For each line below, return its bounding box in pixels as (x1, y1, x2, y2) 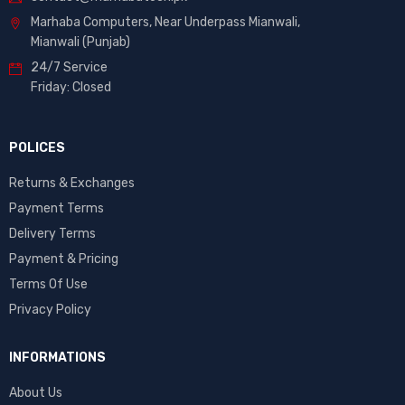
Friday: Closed (31, 80, 111, 96)
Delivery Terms (9, 226, 96, 242)
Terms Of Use (9, 277, 88, 293)
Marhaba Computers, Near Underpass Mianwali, (31, 14, 300, 31)
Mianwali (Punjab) (31, 34, 130, 51)
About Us (9, 385, 62, 401)
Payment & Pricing (9, 251, 118, 268)
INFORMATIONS (9, 350, 106, 366)
